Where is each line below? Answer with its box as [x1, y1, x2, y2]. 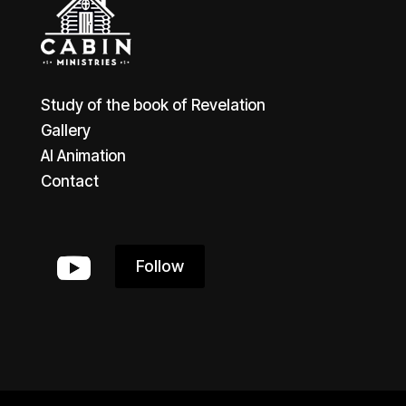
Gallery [40, 121, 91, 140]
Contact [40, 171, 99, 190]
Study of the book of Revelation [40, 95, 266, 114]
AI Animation [40, 146, 126, 165]
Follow [135, 256, 184, 276]
